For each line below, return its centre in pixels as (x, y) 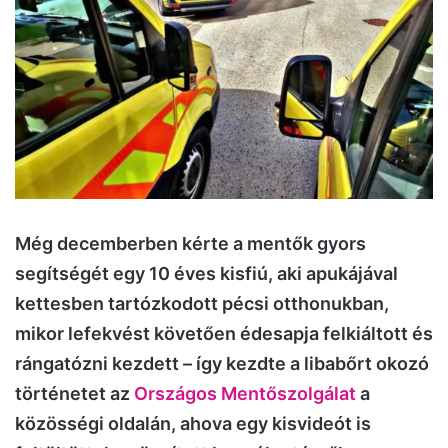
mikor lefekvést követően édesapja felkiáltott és (224, 333)
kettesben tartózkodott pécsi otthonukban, (202, 303)
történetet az (74, 393)
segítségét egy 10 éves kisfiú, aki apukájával (206, 273)
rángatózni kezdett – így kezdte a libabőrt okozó (222, 363)
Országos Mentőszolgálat (245, 393)
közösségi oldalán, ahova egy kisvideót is (193, 423)
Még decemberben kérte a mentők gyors (190, 243)
